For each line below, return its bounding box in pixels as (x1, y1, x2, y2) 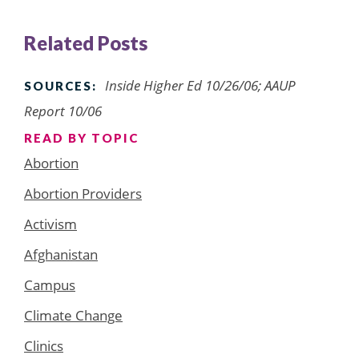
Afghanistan (24, 244, 98, 264)
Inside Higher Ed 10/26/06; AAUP (105, 75, 296, 95)
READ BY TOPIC (24, 130, 139, 145)
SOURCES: (24, 78, 97, 93)
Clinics (24, 336, 63, 355)
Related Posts (24, 30, 147, 54)
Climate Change (24, 305, 123, 325)
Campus (24, 275, 75, 294)
